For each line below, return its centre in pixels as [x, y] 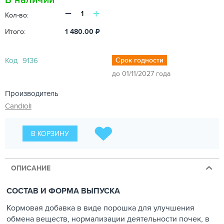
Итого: [15, 31]
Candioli [18, 106]
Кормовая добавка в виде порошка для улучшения [100, 208]
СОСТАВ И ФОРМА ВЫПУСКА [63, 191]
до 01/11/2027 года [141, 73]
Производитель [32, 93]
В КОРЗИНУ [50, 133]
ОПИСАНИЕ [31, 168]
